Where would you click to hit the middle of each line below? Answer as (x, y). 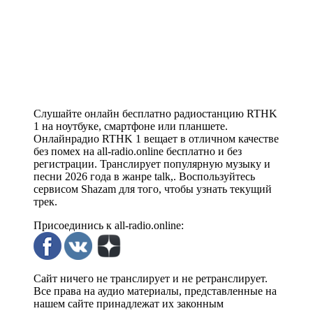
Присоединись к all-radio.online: (109, 226)
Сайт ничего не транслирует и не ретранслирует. (151, 279)
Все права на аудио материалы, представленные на (155, 291)
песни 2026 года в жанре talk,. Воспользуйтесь (144, 177)
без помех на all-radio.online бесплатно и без (138, 152)
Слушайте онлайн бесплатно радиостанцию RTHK (155, 114)
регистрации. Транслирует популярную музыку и (152, 164)
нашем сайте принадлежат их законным (129, 304)
